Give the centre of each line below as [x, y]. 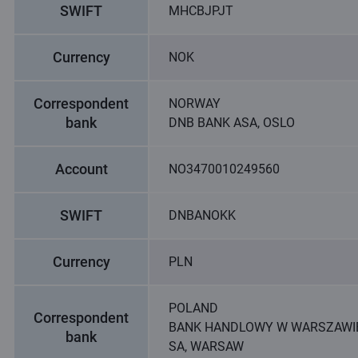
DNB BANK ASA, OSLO [232, 123]
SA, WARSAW [206, 346]
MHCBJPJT [201, 11]
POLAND [193, 308]
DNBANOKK [202, 215]
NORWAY [195, 103]
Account [81, 169]
